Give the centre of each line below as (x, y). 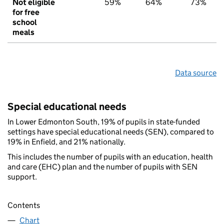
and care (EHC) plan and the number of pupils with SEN (102, 167)
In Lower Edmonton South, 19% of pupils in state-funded (104, 122)
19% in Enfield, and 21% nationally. (66, 142)
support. (22, 177)
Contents (24, 205)
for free (26, 12)
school (25, 22)
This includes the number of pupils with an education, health (110, 157)
